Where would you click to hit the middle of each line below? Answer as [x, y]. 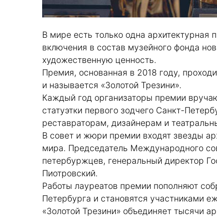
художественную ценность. [99, 60]
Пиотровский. [70, 173]
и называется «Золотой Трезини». [112, 85]
